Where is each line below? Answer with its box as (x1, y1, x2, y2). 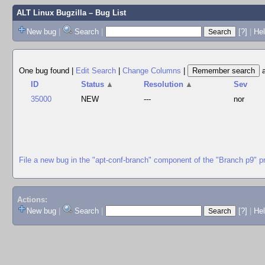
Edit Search (76, 66, 116, 75)
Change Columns (122, 66, 181, 75)
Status (81, 80, 105, 89)
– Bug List (86, 8, 126, 17)
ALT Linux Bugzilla (16, 8, 86, 17)
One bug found (19, 66, 72, 75)
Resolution (144, 80, 184, 89)
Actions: (17, 195, 47, 205)
